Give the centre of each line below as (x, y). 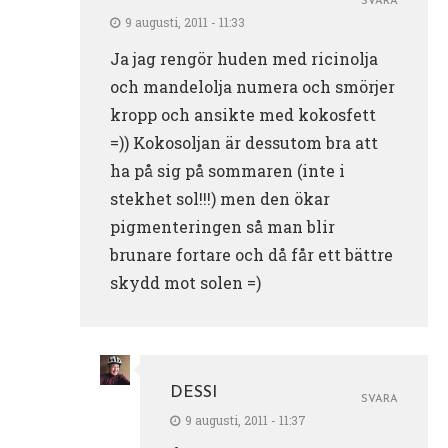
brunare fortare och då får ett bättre (251, 254)
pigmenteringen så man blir (222, 226)
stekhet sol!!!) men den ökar (220, 198)
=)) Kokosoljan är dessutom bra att (244, 142)
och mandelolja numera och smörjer (252, 86)
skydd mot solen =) (185, 282)
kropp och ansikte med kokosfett (243, 114)
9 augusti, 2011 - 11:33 (185, 21)
